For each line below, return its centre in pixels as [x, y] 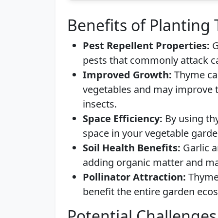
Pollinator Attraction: [134, 177]
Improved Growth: [127, 75]
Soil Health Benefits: [132, 148]
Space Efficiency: [123, 118]
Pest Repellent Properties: [146, 45]
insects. [100, 104]
